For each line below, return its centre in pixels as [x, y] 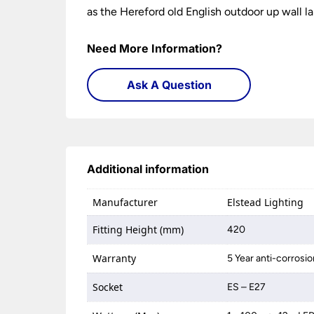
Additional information [148, 169]
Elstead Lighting [266, 202]
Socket [108, 287]
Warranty [115, 258]
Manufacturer [125, 202]
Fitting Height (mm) [138, 229]
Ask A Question [169, 84]
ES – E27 [247, 287]
